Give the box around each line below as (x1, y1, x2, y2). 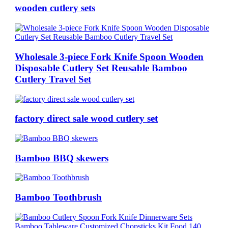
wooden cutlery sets (15, 3, 96, 14)
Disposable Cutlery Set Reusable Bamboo (15, 62, 188, 73)
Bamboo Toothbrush (15, 192, 102, 203)
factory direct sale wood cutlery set (15, 113, 158, 124)
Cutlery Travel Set (15, 73, 92, 84)
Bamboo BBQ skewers (15, 152, 109, 163)
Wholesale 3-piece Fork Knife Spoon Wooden (15, 51, 204, 62)
